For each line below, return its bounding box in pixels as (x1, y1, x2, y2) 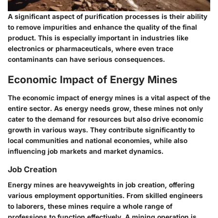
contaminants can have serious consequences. (8, 54, 165, 63)
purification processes (85, 12, 160, 20)
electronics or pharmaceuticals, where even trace (8, 44, 173, 53)
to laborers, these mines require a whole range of (8, 202, 172, 211)
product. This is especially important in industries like (8, 33, 188, 42)
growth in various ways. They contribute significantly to (8, 126, 195, 134)
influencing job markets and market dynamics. (8, 147, 163, 156)
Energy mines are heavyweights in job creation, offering (8, 181, 195, 189)
